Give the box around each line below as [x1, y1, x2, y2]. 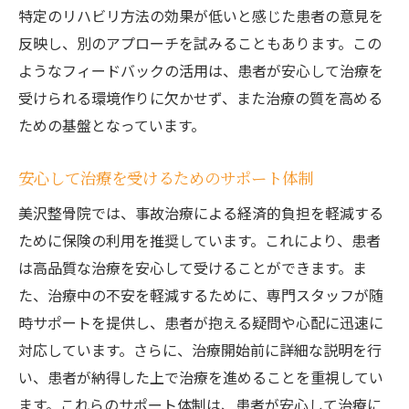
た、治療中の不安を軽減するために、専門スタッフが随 [18, 284, 383, 306]
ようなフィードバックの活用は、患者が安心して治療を [18, 59, 383, 81]
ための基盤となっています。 [18, 114, 205, 136]
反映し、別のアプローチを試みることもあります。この [18, 32, 382, 54]
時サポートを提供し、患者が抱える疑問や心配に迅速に [18, 311, 383, 333]
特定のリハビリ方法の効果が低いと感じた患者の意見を [18, 5, 383, 26]
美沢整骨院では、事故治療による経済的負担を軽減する [18, 202, 383, 224]
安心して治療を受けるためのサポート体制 [18, 166, 313, 189]
